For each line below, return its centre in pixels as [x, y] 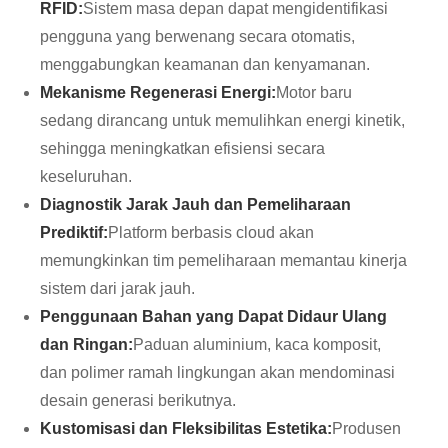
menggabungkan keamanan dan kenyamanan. [205, 65]
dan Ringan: [86, 345]
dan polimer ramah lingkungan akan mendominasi [217, 373]
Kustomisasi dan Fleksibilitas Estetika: [186, 429]
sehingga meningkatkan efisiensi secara [182, 149]
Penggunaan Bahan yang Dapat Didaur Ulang [213, 317]
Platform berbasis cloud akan [211, 233]
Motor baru [314, 93]
